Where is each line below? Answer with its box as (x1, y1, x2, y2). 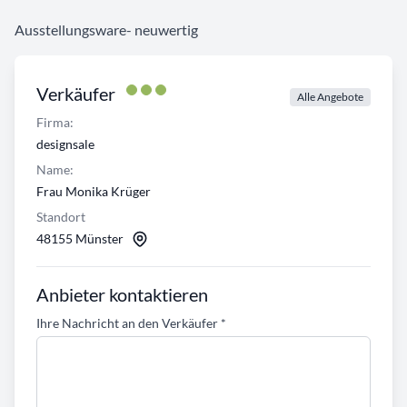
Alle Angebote (297, 90, 363, 104)
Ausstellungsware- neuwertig (15, 21, 198, 39)
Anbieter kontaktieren (36, 283, 208, 306)
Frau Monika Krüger (36, 184, 151, 200)
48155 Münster (36, 231, 124, 247)
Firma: (36, 114, 74, 131)
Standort (36, 209, 85, 225)
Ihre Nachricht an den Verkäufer (36, 315, 221, 332)
